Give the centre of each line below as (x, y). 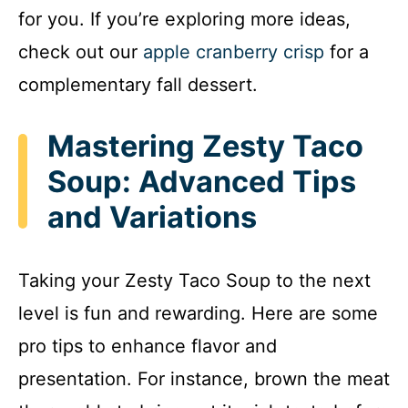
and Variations (152, 217)
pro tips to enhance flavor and (148, 346)
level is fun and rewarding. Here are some (198, 313)
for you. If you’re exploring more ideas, (184, 19)
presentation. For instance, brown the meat (204, 379)
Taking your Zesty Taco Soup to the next (194, 280)
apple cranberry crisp (234, 51)
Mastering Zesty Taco (205, 146)
